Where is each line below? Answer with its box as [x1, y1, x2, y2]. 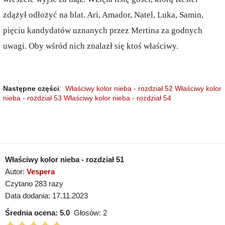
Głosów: [70, 208, 103, 217]
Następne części [3, 84, 59, 92]
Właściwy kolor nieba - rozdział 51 [5, 155, 124, 164]
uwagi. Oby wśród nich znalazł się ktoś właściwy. [3, 41, 178, 51]
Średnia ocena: [5, 208, 60, 217]
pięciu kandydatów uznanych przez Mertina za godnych [3, 26, 202, 35]
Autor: [5, 167, 27, 176]
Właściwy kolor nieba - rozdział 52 [65, 84, 173, 92]
